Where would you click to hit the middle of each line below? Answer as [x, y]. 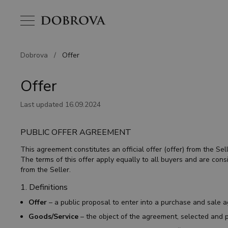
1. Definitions [44, 187]
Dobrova [35, 55]
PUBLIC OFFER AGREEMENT [76, 132]
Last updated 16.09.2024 [61, 105]
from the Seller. [46, 170]
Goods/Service [53, 217]
